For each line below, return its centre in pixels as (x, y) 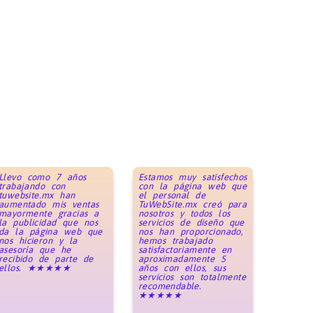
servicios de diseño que (191, 222)
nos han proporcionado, (191, 231)
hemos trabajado (175, 240)
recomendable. (170, 286)
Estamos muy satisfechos (192, 177)
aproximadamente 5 (182, 259)
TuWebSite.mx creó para (192, 204)
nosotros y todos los (184, 213)
